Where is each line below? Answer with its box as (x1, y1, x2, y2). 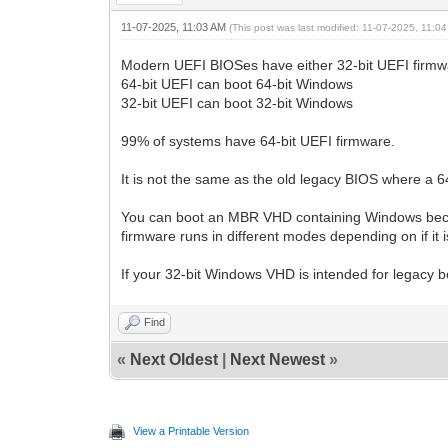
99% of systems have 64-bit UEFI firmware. (121, 132, 396, 149)
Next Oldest (130, 350, 219, 368)
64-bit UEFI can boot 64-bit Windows (121, 75, 354, 92)
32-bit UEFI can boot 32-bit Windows (121, 94, 354, 111)
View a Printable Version (133, 424, 250, 437)
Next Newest (230, 350, 326, 368)
